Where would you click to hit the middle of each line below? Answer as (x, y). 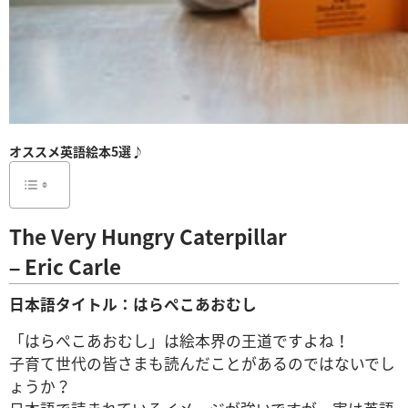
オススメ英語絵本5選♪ (76, 151)
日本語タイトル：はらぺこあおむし (133, 304)
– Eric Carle (65, 266)
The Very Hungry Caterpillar (148, 236)
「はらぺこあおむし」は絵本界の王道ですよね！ (179, 340)
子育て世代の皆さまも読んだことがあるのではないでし (202, 363)
